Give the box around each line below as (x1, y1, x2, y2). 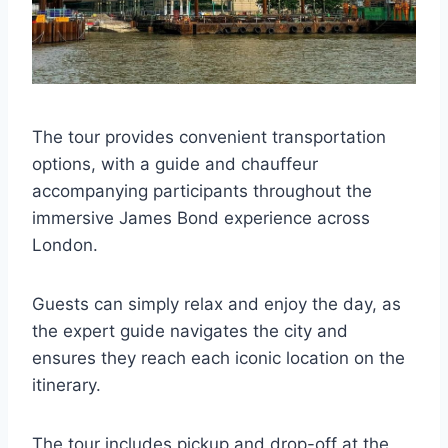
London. (32, 235, 98, 256)
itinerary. (32, 375, 101, 396)
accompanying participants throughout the (32, 181, 372, 202)
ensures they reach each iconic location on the (32, 348, 405, 369)
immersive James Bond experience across (32, 208, 370, 229)
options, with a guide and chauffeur (32, 154, 318, 175)
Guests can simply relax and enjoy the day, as (32, 294, 401, 315)
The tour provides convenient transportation (32, 127, 386, 148)
